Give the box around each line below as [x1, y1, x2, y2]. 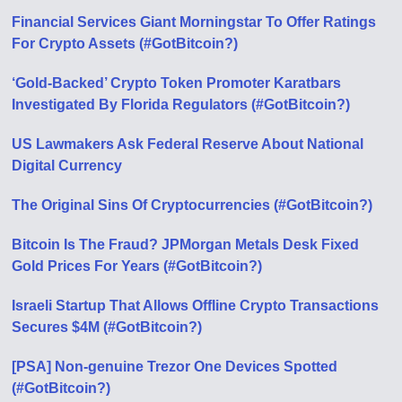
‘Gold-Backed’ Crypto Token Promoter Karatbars [12, 75, 342, 91]
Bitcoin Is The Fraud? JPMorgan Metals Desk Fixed [12, 237, 360, 252]
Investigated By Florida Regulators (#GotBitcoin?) [12, 97, 351, 112]
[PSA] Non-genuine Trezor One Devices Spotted [12, 359, 338, 374]
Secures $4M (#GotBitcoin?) [12, 319, 203, 335]
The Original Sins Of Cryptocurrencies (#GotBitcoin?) [12, 197, 373, 213]
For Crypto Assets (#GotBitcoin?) [12, 36, 239, 51]
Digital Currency [12, 158, 123, 173]
